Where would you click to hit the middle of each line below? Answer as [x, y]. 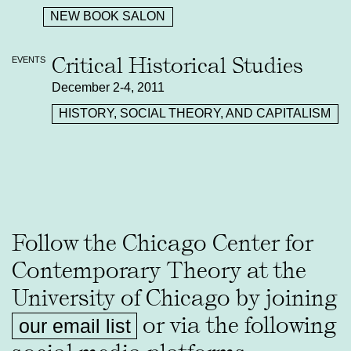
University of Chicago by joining [175, 298]
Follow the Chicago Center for [163, 243]
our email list [74, 326]
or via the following [237, 325]
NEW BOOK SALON [108, 16]
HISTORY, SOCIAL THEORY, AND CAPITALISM [195, 114]
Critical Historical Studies [177, 66]
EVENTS [29, 59]
